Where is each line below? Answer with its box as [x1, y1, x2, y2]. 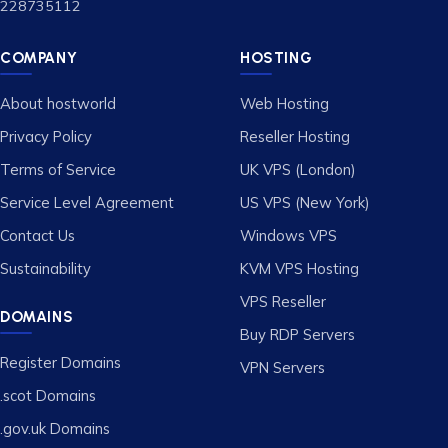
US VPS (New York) [240, 192, 370, 212]
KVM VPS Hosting [240, 258, 359, 278]
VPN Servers [240, 357, 325, 377]
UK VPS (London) [240, 159, 356, 179]
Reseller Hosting [240, 126, 350, 146]
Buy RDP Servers [240, 324, 355, 344]
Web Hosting [240, 93, 329, 113]
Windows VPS [240, 225, 337, 245]
